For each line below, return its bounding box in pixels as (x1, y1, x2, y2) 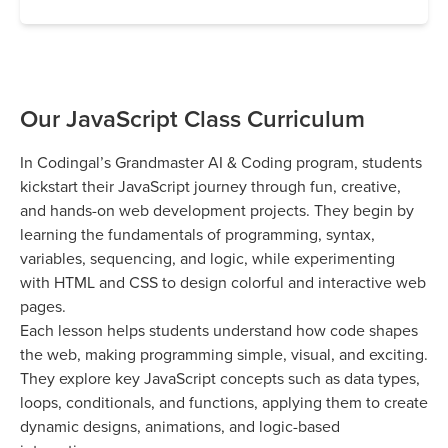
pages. (20, 295, 66, 318)
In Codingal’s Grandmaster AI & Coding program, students (20, 151, 422, 174)
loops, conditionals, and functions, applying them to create (20, 391, 428, 414)
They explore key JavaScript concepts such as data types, (20, 367, 420, 390)
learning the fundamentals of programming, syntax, (20, 223, 375, 246)
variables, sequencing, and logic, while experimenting (20, 247, 395, 270)
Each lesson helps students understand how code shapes (20, 319, 418, 342)
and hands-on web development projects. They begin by (20, 199, 414, 222)
